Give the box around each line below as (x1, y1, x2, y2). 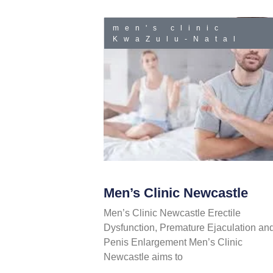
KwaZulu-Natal (113, 34, 242, 43)
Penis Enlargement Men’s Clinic (103, 237, 243, 248)
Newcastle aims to (103, 252, 183, 263)
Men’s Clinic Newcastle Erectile (103, 208, 241, 219)
